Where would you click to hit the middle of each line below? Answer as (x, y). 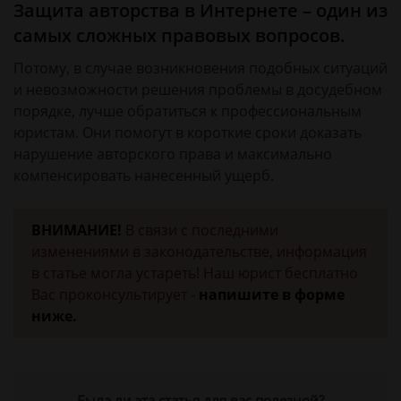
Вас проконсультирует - (115, 294)
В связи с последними (202, 230)
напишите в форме (272, 294)
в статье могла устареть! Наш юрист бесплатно (195, 273)
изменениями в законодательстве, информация (199, 252)
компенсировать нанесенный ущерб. (144, 175)
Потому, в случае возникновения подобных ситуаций (200, 68)
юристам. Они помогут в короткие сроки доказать (188, 132)
